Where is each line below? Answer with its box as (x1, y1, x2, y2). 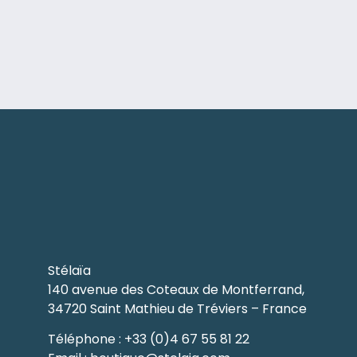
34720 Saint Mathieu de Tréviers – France (48, 299, 307, 318)
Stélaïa (48, 261, 91, 280)
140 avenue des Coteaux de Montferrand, (48, 280, 304, 299)
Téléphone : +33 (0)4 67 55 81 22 (48, 329, 249, 348)
